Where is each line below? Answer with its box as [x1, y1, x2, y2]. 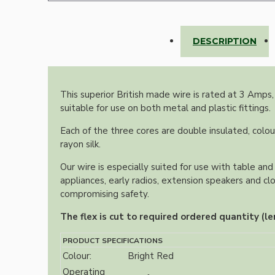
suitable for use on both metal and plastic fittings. [60, 102, 273, 115]
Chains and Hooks [45, 160, 111, 172]
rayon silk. [60, 138, 103, 151]
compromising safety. [60, 188, 152, 201]
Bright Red [128, 250, 174, 263]
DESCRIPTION [193, 36, 257, 47]
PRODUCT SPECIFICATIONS [63, 236, 163, 246]
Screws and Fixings [45, 201, 115, 212]
